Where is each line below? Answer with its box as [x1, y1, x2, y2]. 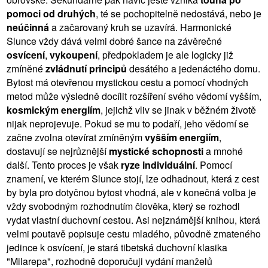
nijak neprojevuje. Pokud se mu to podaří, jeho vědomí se [7, 116, 249, 130]
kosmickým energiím [7, 102, 100, 117]
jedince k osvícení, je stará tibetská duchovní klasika [7, 240, 227, 254]
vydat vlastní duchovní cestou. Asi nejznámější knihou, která [7, 212, 260, 227]
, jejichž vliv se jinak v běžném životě [100, 102, 256, 117]
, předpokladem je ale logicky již [98, 47, 233, 62]
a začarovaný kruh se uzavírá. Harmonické [49, 20, 232, 34]
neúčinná [7, 20, 49, 34]
